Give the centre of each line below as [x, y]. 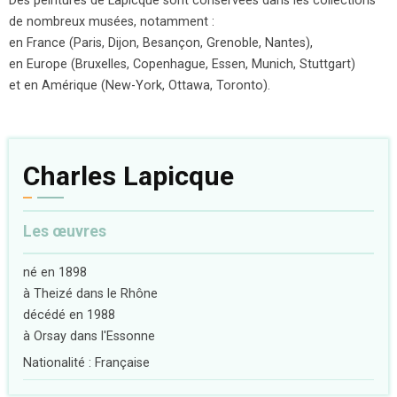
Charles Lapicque [128, 175]
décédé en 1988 [69, 315]
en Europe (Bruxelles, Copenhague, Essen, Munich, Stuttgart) [182, 64]
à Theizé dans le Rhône [90, 293]
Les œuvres [65, 232]
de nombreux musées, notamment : [112, 21]
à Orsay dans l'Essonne [89, 336]
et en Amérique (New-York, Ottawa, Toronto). [140, 85]
